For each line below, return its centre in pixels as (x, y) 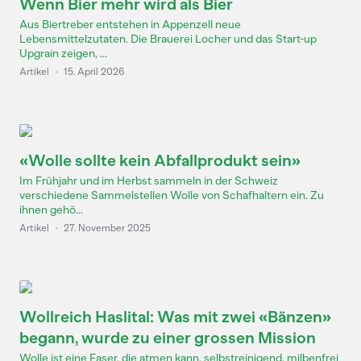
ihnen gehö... (51, 210)
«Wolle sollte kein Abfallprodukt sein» (160, 160)
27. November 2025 (107, 228)
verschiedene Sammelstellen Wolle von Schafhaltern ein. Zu (172, 195)
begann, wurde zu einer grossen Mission (168, 338)
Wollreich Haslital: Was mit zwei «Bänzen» (175, 317)
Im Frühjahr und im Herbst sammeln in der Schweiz (149, 181)
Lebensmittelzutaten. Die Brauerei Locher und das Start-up (168, 39)
